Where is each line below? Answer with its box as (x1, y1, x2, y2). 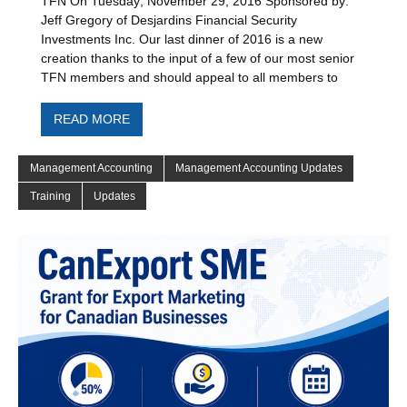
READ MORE (53, 113, 130, 127)
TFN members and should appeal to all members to (41, 70, 339, 84)
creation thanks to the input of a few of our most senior (41, 51, 355, 65)
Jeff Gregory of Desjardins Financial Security (41, 13, 298, 27)
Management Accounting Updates (175, 162, 343, 175)
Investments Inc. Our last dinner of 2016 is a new (41, 32, 323, 46)
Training (29, 190, 71, 203)
